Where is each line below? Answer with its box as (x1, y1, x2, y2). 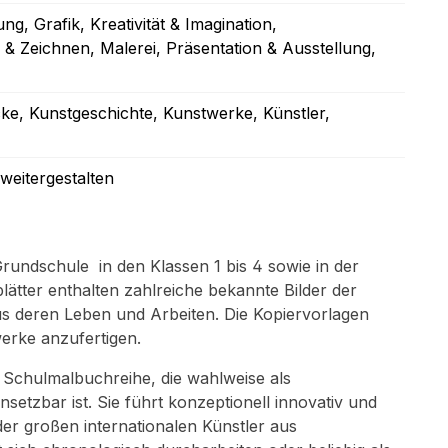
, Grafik (24, 14, 80, 34)
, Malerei (90, 38, 156, 58)
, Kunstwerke (153, 103, 253, 123)
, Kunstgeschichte (19, 103, 153, 123)
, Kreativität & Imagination (80, 14, 272, 34)
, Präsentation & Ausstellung (156, 38, 371, 58)
